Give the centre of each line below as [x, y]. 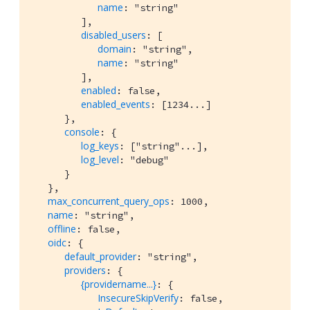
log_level [100, 160]
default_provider [100, 257]
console [82, 132]
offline [62, 229]
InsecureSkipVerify [138, 298]
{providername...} [119, 284]
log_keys [100, 146]
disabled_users [113, 35]
